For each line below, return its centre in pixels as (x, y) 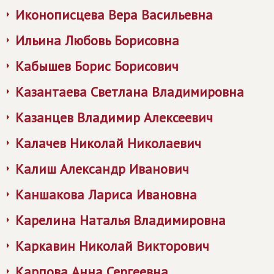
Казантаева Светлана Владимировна (130, 92)
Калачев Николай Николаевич (108, 143)
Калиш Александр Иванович (102, 169)
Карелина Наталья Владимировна (120, 220)
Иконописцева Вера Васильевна (114, 15)
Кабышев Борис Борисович (97, 66)
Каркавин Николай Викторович (112, 246)
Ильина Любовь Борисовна (97, 40)
